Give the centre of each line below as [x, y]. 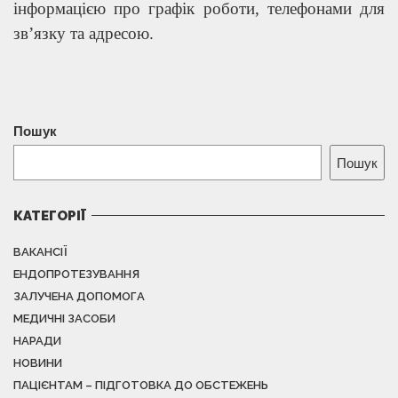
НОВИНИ [38, 362]
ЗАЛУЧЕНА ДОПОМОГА [79, 296]
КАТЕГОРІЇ [50, 215]
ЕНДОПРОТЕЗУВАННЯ [76, 274]
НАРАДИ [37, 340]
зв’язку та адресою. [84, 33]
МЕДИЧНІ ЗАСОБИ [64, 318]
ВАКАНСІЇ [40, 251]
